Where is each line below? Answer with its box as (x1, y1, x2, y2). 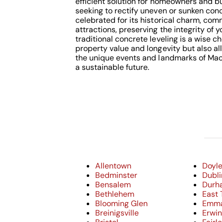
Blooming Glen (95, 198, 148, 209)
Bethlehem (95, 188, 135, 199)
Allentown (95, 160, 132, 171)
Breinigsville (95, 207, 139, 218)
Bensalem (95, 179, 131, 190)
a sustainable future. (75, 62, 150, 72)
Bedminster (95, 169, 138, 180)
